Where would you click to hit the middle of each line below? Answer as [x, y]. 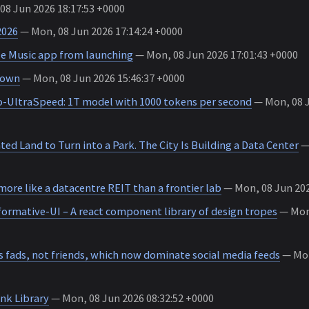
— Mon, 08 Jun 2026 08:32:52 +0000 [131, 298]
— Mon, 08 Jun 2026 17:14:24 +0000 [100, 31]
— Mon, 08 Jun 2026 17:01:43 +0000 [215, 55]
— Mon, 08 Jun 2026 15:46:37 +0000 [102, 78]
